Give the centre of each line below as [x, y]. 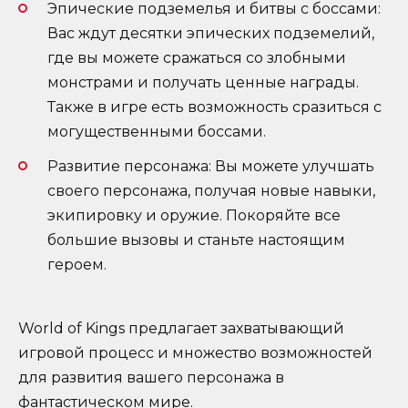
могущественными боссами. [157, 131]
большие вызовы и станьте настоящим [196, 240]
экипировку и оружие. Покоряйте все [194, 216]
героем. [77, 265]
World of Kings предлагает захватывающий [181, 329]
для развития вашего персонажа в [151, 378]
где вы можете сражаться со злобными [197, 57]
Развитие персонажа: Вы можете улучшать [211, 167]
